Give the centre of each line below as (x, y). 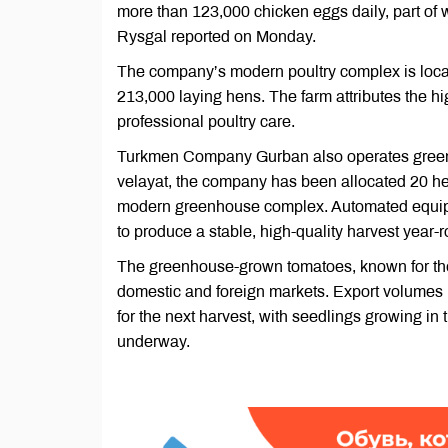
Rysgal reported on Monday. (216, 36)
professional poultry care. (206, 121)
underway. (153, 341)
